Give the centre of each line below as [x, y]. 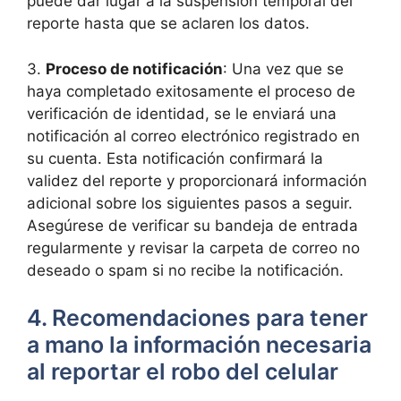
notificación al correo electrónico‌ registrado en [193, 136]
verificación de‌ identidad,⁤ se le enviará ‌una [182, 113]
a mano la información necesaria [199, 345]
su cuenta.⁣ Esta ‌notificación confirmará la [175, 158]
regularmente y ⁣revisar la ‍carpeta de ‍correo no [193, 247]
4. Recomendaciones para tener [197, 318]
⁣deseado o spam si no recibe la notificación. [185, 270]
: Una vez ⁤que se [283, 68]
